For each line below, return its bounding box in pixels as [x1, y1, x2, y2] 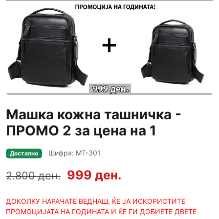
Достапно [9, 150, 38, 157]
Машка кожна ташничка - [6, 106, 181, 123]
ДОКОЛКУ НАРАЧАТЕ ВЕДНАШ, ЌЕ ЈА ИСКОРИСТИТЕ [6, 197, 185, 206]
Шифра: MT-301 [48, 149, 101, 157]
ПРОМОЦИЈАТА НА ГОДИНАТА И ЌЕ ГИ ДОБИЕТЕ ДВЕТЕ [6, 207, 197, 216]
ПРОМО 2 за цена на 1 [6, 122, 156, 139]
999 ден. [67, 168, 122, 183]
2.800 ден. [6, 169, 61, 182]
